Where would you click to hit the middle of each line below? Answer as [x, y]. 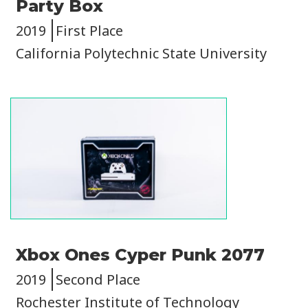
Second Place [98, 279]
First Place [89, 31]
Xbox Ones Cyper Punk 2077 [140, 254]
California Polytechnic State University [141, 54]
